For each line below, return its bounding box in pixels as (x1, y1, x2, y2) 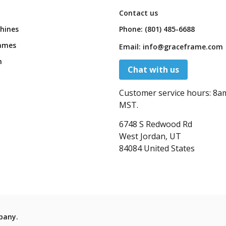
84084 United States (119, 143, 195, 154)
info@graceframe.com (143, 42, 223, 52)
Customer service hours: (119, 87, 213, 99)
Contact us (119, 8, 158, 18)
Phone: (119, 24, 145, 34)
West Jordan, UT (119, 131, 181, 142)
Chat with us (128, 64, 179, 76)
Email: (119, 42, 143, 52)
